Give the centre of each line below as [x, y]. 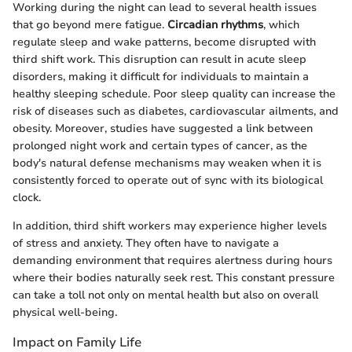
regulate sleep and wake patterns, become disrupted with [164, 42]
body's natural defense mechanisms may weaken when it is [167, 163]
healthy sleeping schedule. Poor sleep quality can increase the [174, 94]
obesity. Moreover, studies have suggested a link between [163, 129]
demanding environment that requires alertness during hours [172, 261]
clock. [27, 198]
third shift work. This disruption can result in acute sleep [159, 60]
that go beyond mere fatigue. [90, 25]
